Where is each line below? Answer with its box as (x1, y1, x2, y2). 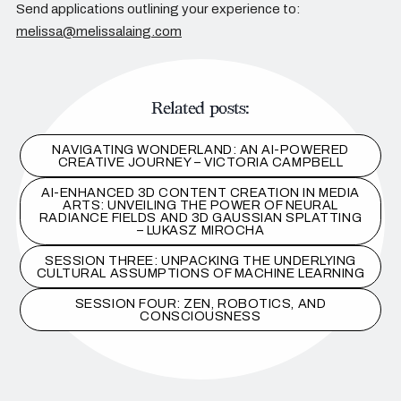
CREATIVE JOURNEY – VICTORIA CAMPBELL (57, 155, 344, 170)
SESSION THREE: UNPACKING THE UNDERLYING (44, 253, 357, 269)
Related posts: (151, 98, 250, 120)
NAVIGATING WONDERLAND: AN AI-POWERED (52, 142, 349, 158)
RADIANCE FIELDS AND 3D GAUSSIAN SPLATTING (38, 210, 363, 226)
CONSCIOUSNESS (140, 309, 261, 324)
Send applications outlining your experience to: (16, 2, 301, 17)
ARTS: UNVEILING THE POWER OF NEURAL (63, 198, 338, 213)
